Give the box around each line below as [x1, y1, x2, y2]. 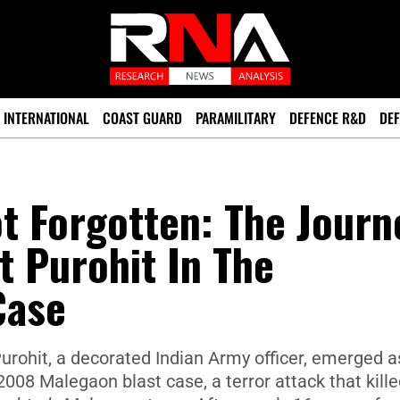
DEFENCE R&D [289, 107, 366, 129]
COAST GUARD [103, 107, 182, 129]
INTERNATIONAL [4, 107, 89, 129]
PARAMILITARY [196, 107, 276, 129]
